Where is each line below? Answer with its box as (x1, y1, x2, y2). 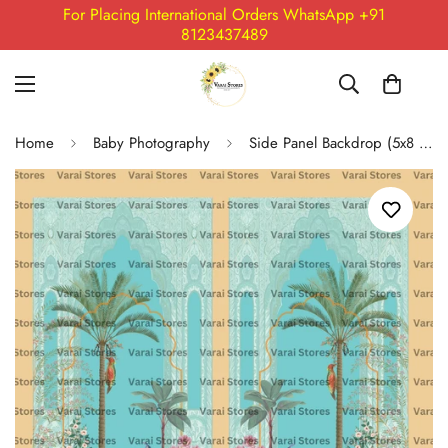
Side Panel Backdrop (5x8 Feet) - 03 (419, 132, 433, 154)
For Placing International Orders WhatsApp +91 (63, 3, 385, 26)
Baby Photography (93, 132, 210, 154)
